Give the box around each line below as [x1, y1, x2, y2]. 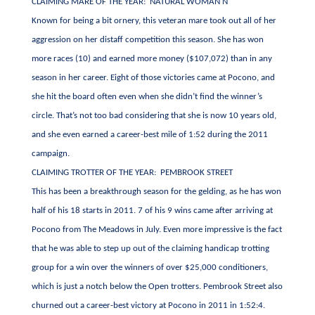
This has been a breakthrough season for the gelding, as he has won [31, 187, 281, 196]
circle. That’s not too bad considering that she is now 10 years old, [31, 111, 276, 120]
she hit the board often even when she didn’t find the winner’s [31, 92, 262, 101]
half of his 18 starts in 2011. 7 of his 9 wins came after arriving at [31, 206, 273, 215]
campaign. [31, 149, 70, 158]
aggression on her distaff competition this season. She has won [31, 35, 264, 44]
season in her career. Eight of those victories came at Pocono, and [31, 73, 275, 82]
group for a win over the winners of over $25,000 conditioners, [31, 263, 268, 272]
